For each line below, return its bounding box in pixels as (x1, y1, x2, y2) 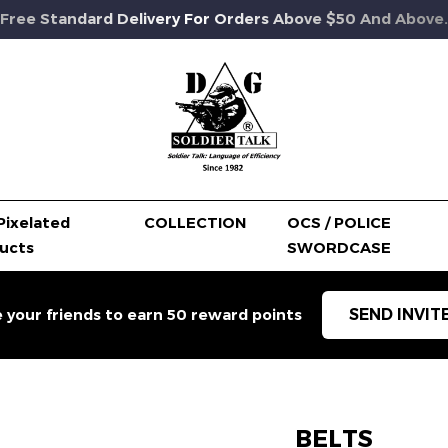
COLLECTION (143, 213, 246, 232)
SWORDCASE (286, 238, 391, 257)
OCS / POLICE (286, 213, 391, 232)
